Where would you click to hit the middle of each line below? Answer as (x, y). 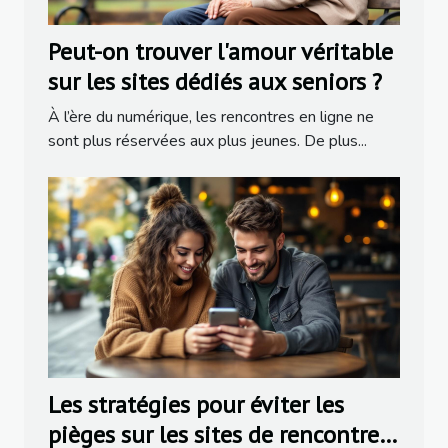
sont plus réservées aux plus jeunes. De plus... (207, 140)
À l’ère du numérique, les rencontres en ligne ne (211, 116)
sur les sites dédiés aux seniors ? (215, 81)
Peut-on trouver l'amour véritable (220, 51)
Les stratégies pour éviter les (196, 404)
